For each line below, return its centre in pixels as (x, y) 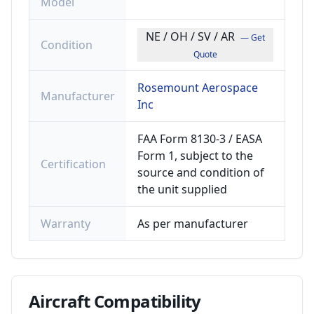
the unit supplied (182, 189)
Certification (73, 164)
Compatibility (145, 301)
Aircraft (60, 301)
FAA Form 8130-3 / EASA (200, 139)
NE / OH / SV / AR (190, 36)
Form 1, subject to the (195, 156)
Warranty (66, 224)
